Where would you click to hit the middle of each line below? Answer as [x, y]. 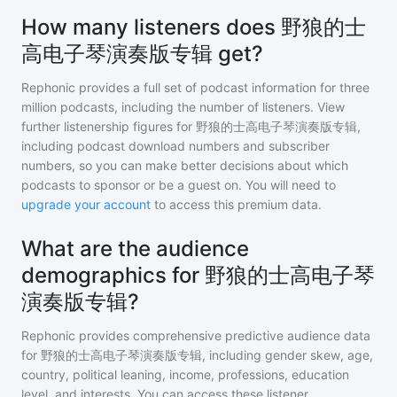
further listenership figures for [109, 126]
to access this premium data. [236, 204]
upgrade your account [86, 204]
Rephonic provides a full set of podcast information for [179, 87]
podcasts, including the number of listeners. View [201, 107]
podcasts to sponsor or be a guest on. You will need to [179, 185]
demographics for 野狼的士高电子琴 [198, 275]
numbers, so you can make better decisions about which [185, 165]
